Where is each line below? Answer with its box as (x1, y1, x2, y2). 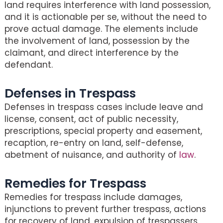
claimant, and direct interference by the (4, 47, 179, 59)
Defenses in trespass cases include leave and (4, 101, 203, 113)
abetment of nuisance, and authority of (4, 148, 179, 161)
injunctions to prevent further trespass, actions (4, 203, 206, 215)
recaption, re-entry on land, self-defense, (4, 136, 183, 149)
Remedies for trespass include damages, (4, 191, 182, 203)
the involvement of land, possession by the (4, 35, 190, 47)
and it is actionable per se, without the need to (4, 11, 207, 23)
